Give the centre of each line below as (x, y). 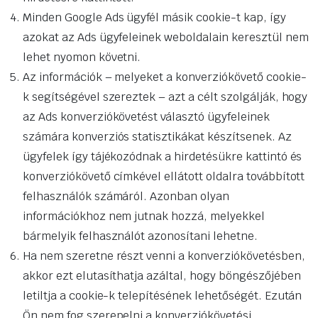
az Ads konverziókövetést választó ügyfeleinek (146, 117)
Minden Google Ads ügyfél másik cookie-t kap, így (154, 18)
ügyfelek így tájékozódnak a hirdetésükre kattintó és (163, 157)
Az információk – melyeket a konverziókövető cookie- (165, 77)
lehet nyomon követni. (82, 57)
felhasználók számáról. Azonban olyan (126, 197)
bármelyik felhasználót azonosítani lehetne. (140, 236)
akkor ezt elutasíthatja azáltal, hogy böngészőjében (162, 276)
